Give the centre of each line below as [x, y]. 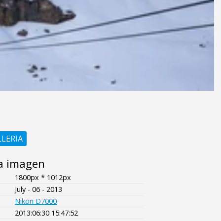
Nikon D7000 [36, 201]
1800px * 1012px [43, 177]
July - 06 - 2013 [39, 189]
